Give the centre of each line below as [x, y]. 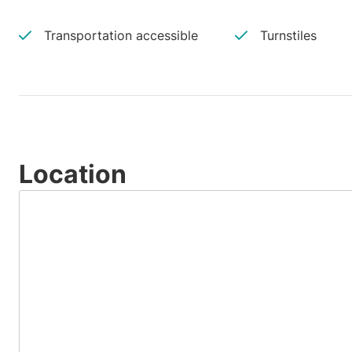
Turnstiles [288, 35]
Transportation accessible [121, 35]
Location [73, 174]
